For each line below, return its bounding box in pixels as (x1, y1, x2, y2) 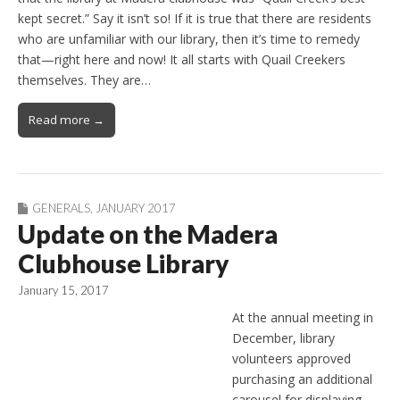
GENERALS (32, 201, 90, 216)
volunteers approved (232, 350, 351, 368)
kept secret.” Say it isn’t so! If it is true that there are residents (18, 10, 371, 28)
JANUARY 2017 (96, 201, 176, 216)
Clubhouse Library (18, 248, 229, 279)
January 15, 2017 (18, 283, 109, 298)
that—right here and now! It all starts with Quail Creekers (18, 51, 346, 69)
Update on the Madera (18, 219, 278, 250)
